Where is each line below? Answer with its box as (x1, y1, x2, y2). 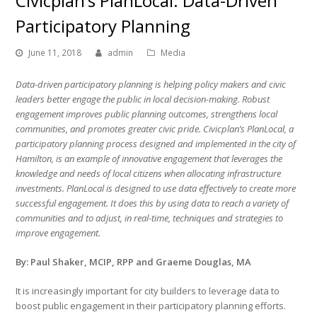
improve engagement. (16, 226, 101, 240)
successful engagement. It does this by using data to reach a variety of (16, 197, 289, 210)
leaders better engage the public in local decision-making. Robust (16, 93, 270, 106)
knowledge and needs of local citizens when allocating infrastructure (16, 167, 282, 180)
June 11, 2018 (28, 47, 82, 59)
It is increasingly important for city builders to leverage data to (16, 284, 280, 298)
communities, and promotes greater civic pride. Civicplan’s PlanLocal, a (16, 122, 294, 136)
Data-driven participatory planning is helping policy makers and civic (16, 78, 287, 91)
